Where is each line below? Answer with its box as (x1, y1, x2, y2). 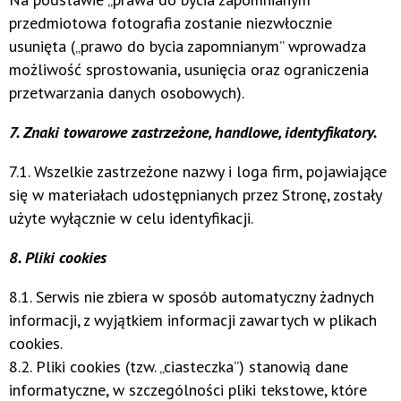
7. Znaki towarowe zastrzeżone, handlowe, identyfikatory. (9, 121, 378, 142)
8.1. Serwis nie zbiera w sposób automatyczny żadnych (9, 286, 374, 307)
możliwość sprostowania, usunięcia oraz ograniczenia (9, 58, 369, 80)
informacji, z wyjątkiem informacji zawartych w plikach (9, 309, 377, 330)
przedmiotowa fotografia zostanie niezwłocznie (9, 12, 332, 33)
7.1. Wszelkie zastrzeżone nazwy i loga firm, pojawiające (9, 160, 387, 182)
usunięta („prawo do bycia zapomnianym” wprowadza (9, 35, 366, 56)
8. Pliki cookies (9, 246, 107, 268)
